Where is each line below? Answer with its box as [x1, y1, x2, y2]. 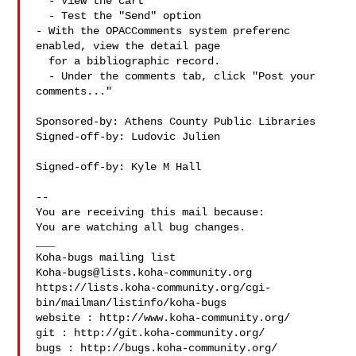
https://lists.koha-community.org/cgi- [36, 281, 272, 294]
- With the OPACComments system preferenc [36, 25, 291, 37]
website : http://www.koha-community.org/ [36, 311, 291, 324]
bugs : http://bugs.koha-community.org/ [36, 342, 278, 354]
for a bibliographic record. [36, 55, 49, 68]
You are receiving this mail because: [36, 206, 265, 219]
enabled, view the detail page [36, 40, 221, 52]
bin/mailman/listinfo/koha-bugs [36, 296, 227, 309]
